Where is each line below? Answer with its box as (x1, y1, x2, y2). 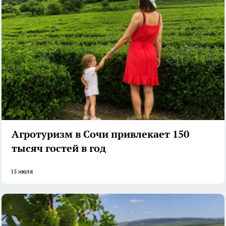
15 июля (11, 167, 33, 175)
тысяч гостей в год (12, 141, 106, 155)
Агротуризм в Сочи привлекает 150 (12, 127, 189, 141)
